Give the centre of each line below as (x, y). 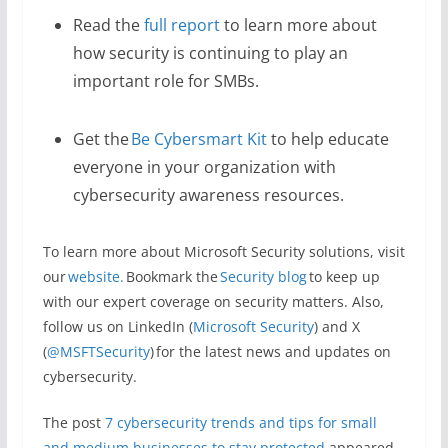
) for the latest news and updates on (270, 351)
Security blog (263, 276)
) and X (336, 326)
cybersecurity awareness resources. (208, 194)
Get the (101, 138)
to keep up (343, 276)
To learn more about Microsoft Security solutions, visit (223, 251)
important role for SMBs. (165, 80)
